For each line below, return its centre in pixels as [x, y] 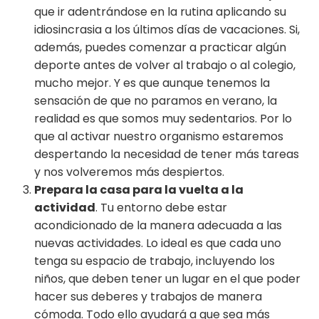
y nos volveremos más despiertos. [129, 172]
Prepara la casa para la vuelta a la [139, 190]
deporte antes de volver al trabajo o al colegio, [165, 66]
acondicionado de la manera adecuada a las [158, 226]
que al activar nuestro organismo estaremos [159, 137]
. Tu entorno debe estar [161, 208]
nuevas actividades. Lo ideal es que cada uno [158, 244]
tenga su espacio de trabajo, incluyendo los [155, 261]
